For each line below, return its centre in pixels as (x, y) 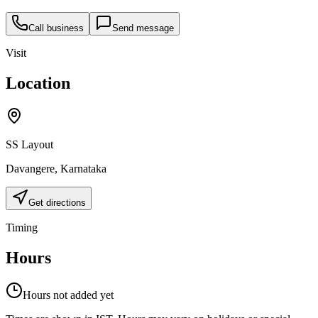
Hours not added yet (68, 295)
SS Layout (29, 144)
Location (38, 83)
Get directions (57, 202)
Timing (22, 227)
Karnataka (83, 168)
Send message (143, 28)
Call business (56, 28)
